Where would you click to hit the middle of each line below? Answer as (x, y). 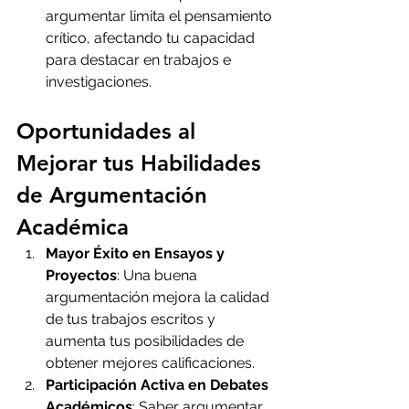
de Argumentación (115, 195)
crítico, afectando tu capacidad (152, 38)
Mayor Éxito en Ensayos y (137, 254)
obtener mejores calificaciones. (150, 363)
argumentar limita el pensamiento (161, 16)
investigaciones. (99, 82)
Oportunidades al (109, 131)
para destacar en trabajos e (140, 60)
